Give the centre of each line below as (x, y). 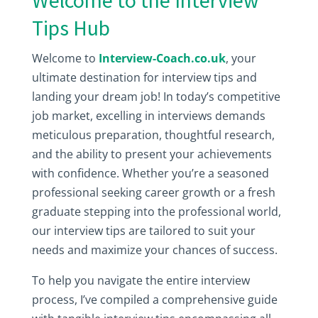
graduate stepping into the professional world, (156, 212)
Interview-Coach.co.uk (162, 58)
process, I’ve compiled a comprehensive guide (154, 300)
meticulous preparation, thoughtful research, (153, 135)
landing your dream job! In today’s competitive (156, 97)
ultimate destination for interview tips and (144, 77)
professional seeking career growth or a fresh (153, 192)
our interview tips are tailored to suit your (143, 231)
